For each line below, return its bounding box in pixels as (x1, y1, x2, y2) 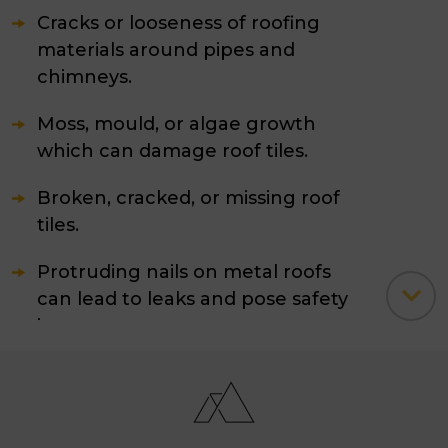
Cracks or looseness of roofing (37, 12, 320, 34)
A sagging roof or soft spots (37, 362, 297, 384)
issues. (37, 315, 97, 337)
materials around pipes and (37, 39, 295, 61)
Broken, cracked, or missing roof (37, 187, 340, 209)
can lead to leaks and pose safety (37, 288, 348, 310)
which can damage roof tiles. (37, 140, 308, 162)
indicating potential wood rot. (37, 389, 315, 411)
